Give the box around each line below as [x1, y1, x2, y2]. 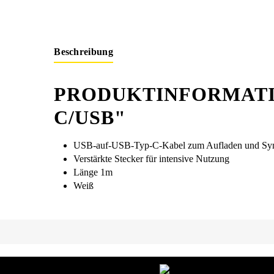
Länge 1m [73, 166, 116, 177]
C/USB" [54, 106, 126, 128]
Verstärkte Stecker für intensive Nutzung [73, 153, 230, 164]
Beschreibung [54, 46, 114, 57]
